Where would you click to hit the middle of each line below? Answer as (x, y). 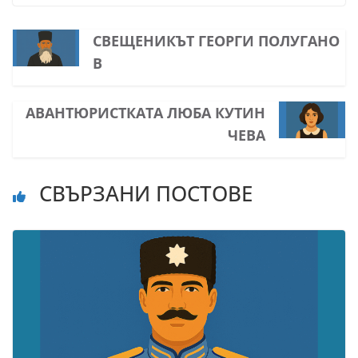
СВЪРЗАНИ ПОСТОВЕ (143, 194)
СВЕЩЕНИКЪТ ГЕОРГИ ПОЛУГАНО (216, 41)
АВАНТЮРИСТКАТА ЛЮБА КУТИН (146, 113)
